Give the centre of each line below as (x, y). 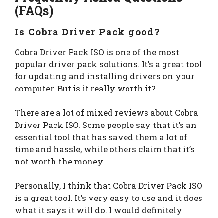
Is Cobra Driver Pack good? (87, 31)
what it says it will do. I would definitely (98, 210)
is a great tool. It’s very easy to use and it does (109, 198)
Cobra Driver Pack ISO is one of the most (97, 52)
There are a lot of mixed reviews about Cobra (106, 112)
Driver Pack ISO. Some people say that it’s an (106, 125)
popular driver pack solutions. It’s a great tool (108, 64)
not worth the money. (60, 161)
